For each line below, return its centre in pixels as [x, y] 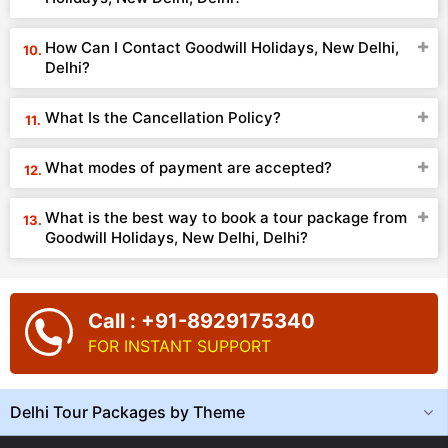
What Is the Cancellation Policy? [163, 117]
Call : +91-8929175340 [201, 321]
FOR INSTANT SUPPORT [179, 346]
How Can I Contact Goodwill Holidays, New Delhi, [222, 47]
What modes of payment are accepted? [188, 167]
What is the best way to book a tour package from [226, 217]
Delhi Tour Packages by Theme [127, 412]
